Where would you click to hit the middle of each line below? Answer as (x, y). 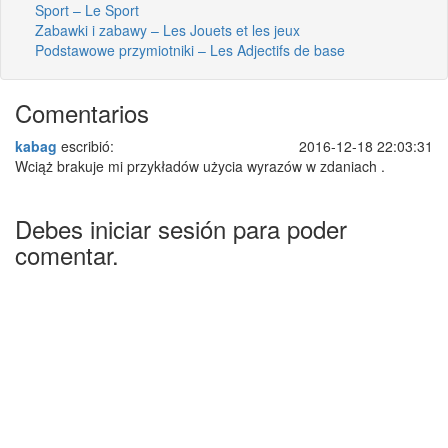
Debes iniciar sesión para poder (181, 228)
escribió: (85, 145)
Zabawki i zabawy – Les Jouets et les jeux (167, 29)
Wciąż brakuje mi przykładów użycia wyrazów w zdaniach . (200, 165)
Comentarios (82, 112)
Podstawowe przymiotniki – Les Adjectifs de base (190, 49)
